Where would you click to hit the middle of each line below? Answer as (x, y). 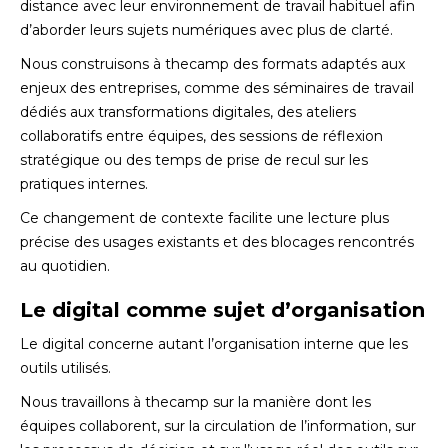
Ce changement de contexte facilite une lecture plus (204, 218)
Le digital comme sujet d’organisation (222, 310)
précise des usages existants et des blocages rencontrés (217, 242)
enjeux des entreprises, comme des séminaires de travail (217, 88)
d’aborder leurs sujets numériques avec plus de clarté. (206, 30)
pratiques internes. (84, 184)
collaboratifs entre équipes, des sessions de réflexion (201, 136)
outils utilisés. (65, 368)
